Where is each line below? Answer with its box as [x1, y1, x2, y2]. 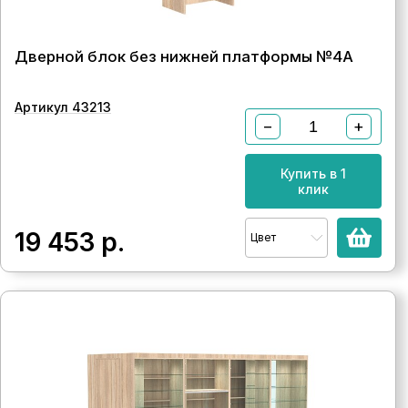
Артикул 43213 [15, 99, 111, 115]
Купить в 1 [280, 166, 346, 181]
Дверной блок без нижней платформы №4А [15, 47, 353, 66]
